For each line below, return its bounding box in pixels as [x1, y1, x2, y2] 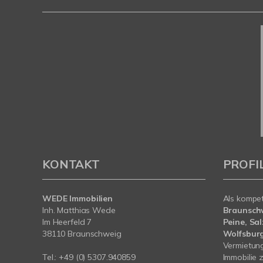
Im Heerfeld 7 [42, 217, 92, 228]
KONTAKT [42, 157, 100, 172]
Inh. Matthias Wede [42, 205, 116, 216]
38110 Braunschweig [42, 228, 122, 240]
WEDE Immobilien [42, 193, 113, 204]
